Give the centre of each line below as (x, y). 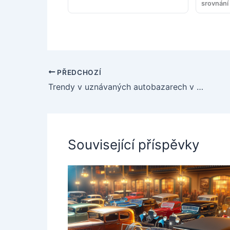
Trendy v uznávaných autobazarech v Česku (200, 87)
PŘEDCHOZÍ (78, 72)
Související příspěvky (133, 145)
